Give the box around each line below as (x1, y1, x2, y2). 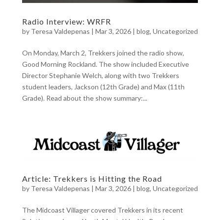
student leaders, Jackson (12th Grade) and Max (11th (22, 82, 185, 91)
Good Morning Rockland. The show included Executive (22, 59, 189, 68)
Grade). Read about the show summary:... (22, 93, 147, 102)
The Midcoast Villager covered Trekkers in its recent (22, 206, 183, 214)
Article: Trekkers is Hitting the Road (22, 174, 162, 183)
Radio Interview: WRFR (22, 16, 111, 26)
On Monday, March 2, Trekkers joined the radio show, (22, 48, 184, 57)
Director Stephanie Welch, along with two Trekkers (22, 71, 179, 80)
